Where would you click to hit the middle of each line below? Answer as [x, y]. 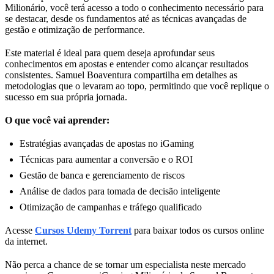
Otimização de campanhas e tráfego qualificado [111, 207]
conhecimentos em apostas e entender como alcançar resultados [127, 64]
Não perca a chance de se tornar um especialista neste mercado [125, 264]
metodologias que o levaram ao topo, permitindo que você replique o [137, 86]
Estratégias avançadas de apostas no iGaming [107, 143]
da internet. [26, 241]
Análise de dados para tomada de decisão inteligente [120, 191]
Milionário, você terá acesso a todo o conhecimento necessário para [134, 7]
